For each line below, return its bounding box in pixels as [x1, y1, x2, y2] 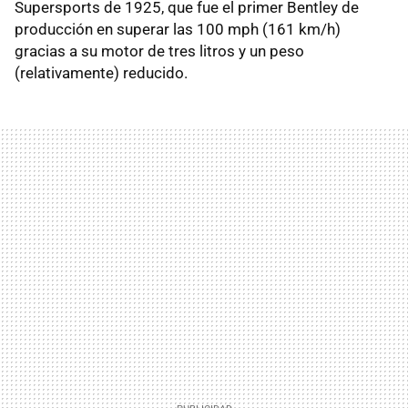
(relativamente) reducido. [15, 63, 188, 82]
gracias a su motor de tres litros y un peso [15, 41, 304, 60]
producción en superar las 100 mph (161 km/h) [15, 19, 341, 38]
